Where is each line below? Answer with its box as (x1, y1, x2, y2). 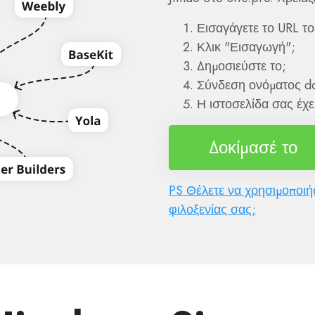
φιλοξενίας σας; (169, 200, 256, 219)
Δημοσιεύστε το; (197, 57, 286, 75)
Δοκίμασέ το (209, 135, 297, 160)
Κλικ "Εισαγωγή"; (197, 38, 295, 56)
